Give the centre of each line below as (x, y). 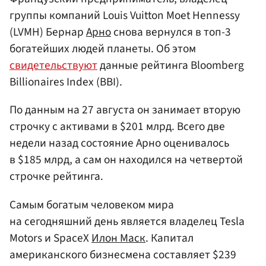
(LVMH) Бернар (48, 32)
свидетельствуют (53, 66)
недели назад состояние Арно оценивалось (119, 143)
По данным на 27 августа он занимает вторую (125, 110)
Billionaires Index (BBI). (66, 82)
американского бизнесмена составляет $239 (123, 254)
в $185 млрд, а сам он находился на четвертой (126, 160)
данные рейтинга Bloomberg (171, 66)
